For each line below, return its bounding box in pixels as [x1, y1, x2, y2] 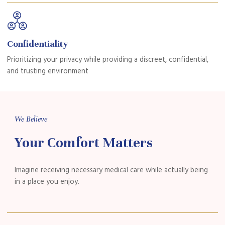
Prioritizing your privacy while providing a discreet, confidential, [7, 54, 209, 65]
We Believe [14, 114, 47, 124]
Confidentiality [7, 38, 68, 49]
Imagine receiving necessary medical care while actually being [14, 165, 208, 176]
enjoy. [60, 177, 79, 187]
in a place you [14, 177, 60, 187]
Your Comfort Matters [14, 134, 153, 151]
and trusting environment [7, 66, 89, 76]
